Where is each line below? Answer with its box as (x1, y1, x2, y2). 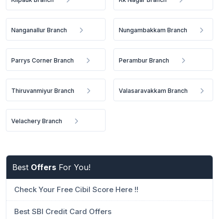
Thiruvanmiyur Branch (11, 87, 74, 94)
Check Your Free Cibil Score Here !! (14, 185, 138, 194)
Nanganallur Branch (11, 26, 67, 34)
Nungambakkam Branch (119, 26, 188, 34)
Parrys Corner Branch (11, 57, 74, 64)
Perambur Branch (119, 57, 170, 64)
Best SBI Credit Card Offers (14, 207, 111, 216)
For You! (56, 162, 90, 172)
